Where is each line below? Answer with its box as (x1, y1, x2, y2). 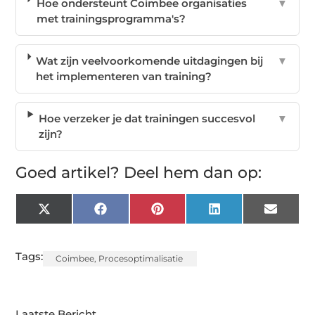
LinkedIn (219, 207, 267, 221)
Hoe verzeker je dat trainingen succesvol (38, 111, 255, 125)
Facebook (105, 207, 160, 221)
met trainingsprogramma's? (36, 11, 186, 25)
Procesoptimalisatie (98, 252, 184, 264)
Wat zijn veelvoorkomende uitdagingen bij (36, 53, 264, 67)
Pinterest (162, 207, 212, 221)
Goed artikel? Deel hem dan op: (15, 162, 262, 182)
